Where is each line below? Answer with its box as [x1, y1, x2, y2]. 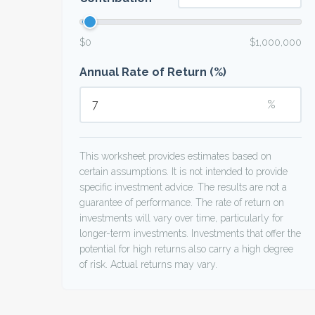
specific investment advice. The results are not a [79, 181, 287, 193]
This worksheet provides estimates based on [79, 150, 271, 162]
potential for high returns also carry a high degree [79, 243, 293, 255]
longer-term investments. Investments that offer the [79, 228, 301, 240]
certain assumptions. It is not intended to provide [79, 166, 288, 178]
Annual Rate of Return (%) [79, 65, 226, 79]
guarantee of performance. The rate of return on [79, 197, 284, 209]
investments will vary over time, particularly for [79, 212, 283, 224]
